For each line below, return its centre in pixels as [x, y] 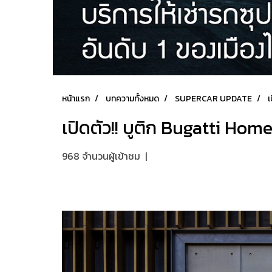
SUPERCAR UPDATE [213, 99]
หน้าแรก [76, 99]
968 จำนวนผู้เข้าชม [101, 156]
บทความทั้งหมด [132, 99]
